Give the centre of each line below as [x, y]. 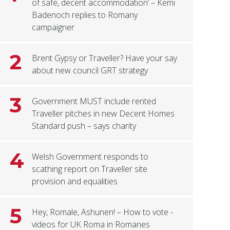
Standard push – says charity [84, 126]
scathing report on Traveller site [90, 169]
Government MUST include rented [94, 101]
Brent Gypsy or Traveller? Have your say [105, 58]
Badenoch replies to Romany [85, 15]
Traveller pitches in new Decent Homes [103, 114]
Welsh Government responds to [90, 157]
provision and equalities [75, 181]
